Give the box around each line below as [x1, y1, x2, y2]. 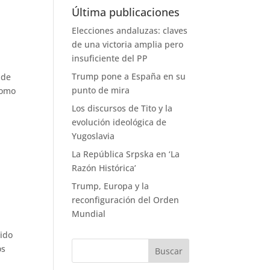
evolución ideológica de [72, 116, 167, 128]
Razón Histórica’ [72, 162, 137, 174]
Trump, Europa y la [72, 180, 149, 192]
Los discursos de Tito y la [72, 102, 173, 114]
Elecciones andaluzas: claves [72, 25, 188, 36]
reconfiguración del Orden [72, 194, 180, 206]
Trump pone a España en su [72, 71, 186, 82]
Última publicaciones [72, 5, 180, 19]
